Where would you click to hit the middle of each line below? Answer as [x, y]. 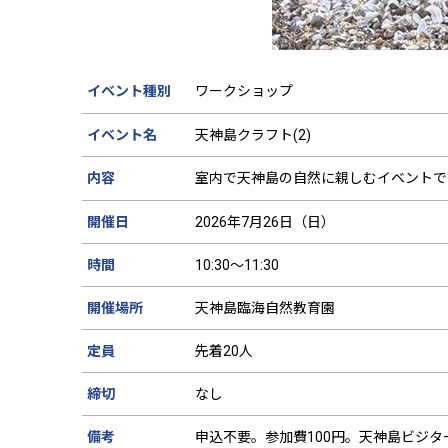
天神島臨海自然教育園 [265, 307]
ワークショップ [244, 90]
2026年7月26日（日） [265, 221]
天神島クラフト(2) [253, 134]
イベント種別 [129, 90]
